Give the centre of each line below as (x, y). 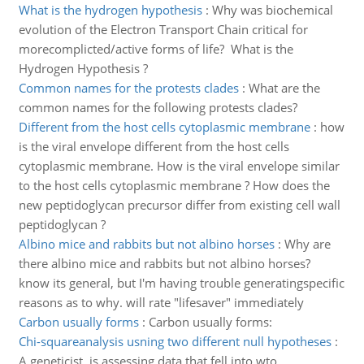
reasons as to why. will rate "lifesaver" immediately (161, 302)
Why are (307, 244)
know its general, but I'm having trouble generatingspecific (181, 283)
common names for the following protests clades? (158, 107)
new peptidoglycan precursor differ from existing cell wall (179, 205)
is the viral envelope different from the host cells (154, 146)
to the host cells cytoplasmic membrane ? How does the (174, 185)
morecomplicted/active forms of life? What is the (156, 49)
